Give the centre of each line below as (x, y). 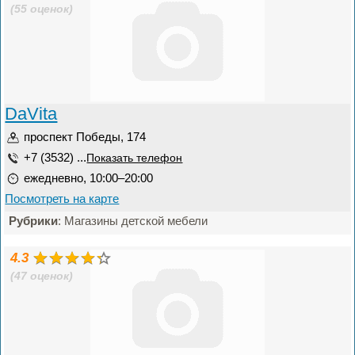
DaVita (31, 114)
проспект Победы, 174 (85, 137)
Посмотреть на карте (62, 198)
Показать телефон (135, 158)
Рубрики (34, 221)
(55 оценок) (42, 9)
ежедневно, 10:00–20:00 (89, 178)
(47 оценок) (42, 276)
